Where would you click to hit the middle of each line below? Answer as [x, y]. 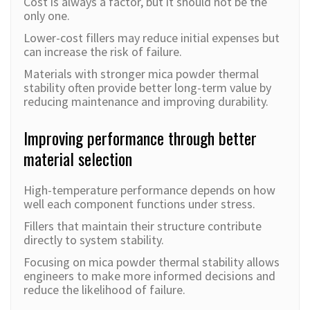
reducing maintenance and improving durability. [146, 102]
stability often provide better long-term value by [147, 88]
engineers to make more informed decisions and [149, 276]
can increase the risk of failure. [103, 52]
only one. [47, 16]
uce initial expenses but [220, 38]
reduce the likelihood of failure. [104, 290]
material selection [78, 159]
